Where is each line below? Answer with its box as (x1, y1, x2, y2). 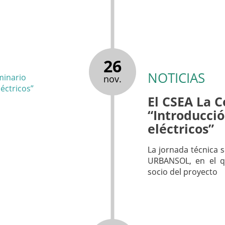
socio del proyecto (148, 166, 218, 177)
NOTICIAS (148, 69, 205, 87)
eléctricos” (148, 120, 214, 137)
